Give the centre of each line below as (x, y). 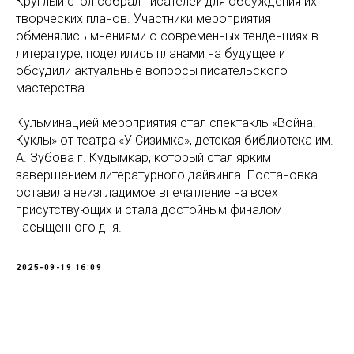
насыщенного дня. (69, 227)
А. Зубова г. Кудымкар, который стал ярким (143, 157)
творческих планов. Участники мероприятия (143, 18)
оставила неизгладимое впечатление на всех (147, 192)
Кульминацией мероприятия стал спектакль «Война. (166, 122)
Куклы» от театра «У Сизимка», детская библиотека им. (175, 140)
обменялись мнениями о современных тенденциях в (167, 36)
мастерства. (52, 88)
